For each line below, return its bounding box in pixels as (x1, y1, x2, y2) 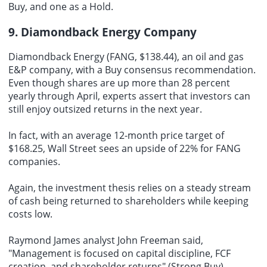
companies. (8, 155, 60, 169)
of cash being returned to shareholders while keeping (8, 194, 249, 208)
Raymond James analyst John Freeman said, (8, 234, 203, 247)
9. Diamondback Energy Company (8, 24, 200, 39)
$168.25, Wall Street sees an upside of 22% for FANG (8, 142, 241, 156)
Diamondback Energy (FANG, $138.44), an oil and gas (8, 50, 244, 64)
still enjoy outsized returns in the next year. (8, 103, 202, 116)
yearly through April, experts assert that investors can (8, 89, 250, 103)
